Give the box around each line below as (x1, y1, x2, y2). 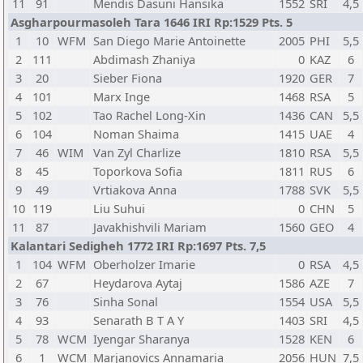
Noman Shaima (93, 126, 179, 142)
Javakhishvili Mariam (93, 219, 207, 235)
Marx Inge (93, 88, 150, 105)
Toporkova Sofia (93, 163, 182, 179)
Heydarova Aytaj (93, 275, 182, 291)
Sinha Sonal (93, 293, 158, 310)
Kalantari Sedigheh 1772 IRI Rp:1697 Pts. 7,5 (11, 237, 266, 254)
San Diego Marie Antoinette (93, 32, 246, 49)
